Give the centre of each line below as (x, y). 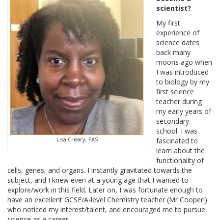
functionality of (180, 160)
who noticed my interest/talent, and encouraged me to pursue (106, 209)
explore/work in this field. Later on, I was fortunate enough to (105, 190)
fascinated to (177, 140)
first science (175, 91)
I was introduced (182, 72)
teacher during (179, 101)
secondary (173, 121)
